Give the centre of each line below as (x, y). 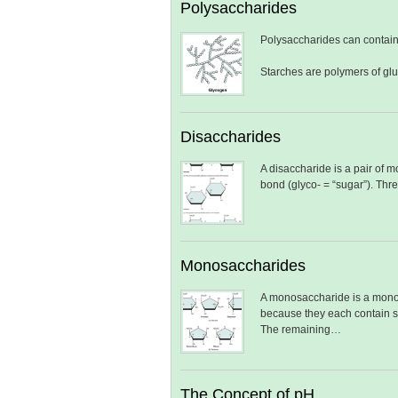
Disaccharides (231, 136)
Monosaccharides (243, 265)
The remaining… (301, 329)
